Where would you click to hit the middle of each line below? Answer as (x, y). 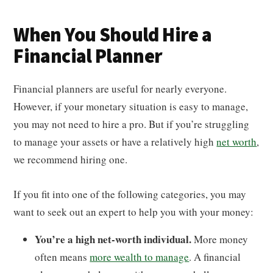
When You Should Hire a (113, 35)
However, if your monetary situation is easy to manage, (131, 106)
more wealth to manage (140, 257)
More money (221, 239)
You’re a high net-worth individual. (115, 239)
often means (62, 257)
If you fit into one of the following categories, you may (130, 194)
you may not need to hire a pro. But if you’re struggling (132, 124)
